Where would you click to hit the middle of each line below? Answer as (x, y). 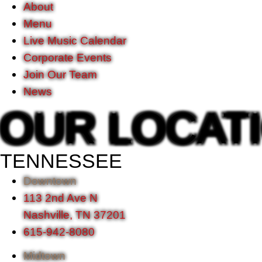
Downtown (50, 180)
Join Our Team (60, 74)
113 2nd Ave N (61, 197)
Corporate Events (68, 57)
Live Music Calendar (75, 40)
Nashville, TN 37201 (75, 214)
